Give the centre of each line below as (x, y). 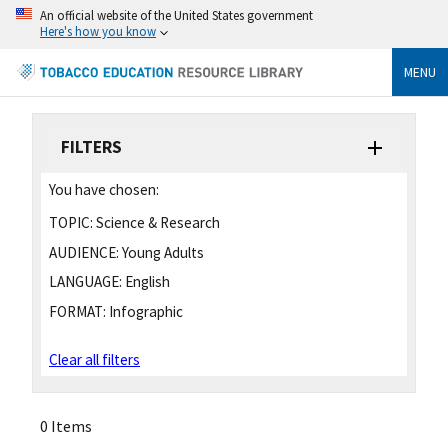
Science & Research (156, 222)
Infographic (144, 312)
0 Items (66, 426)
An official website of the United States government (176, 15)
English (146, 282)
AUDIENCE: (84, 252)
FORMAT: (77, 312)
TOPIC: (71, 222)
